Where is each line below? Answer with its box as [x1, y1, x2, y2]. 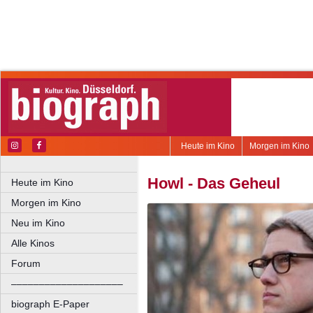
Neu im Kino [11, 217, 65, 228]
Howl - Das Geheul [147, 175, 280, 192]
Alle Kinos [11, 238, 54, 249]
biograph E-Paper [11, 298, 89, 310]
